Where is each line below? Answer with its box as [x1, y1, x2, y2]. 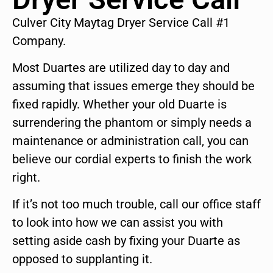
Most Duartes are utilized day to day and [12, 60, 230, 76]
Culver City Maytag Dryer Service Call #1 [12, 15, 230, 30]
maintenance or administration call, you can [12, 133, 249, 149]
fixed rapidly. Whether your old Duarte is [12, 97, 227, 112]
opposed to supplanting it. [12, 252, 152, 267]
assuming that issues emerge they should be [12, 79, 255, 94]
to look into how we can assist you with [12, 215, 223, 230]
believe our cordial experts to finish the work [12, 152, 252, 167]
